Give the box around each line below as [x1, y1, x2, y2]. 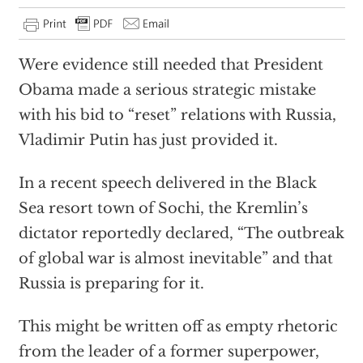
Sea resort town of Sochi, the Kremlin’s [18, 199, 308, 217]
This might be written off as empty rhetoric [18, 318, 338, 335]
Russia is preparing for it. [18, 275, 204, 293]
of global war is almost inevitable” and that [18, 250, 333, 267]
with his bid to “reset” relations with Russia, [18, 106, 336, 124]
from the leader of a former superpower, [18, 343, 319, 361]
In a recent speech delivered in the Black [18, 174, 317, 192]
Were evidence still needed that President [18, 56, 323, 74]
